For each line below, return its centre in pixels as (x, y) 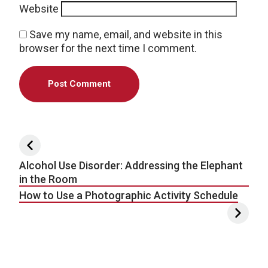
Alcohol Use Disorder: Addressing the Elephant (131, 165)
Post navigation (82, 145)
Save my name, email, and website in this (126, 34)
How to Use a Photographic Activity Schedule (129, 195)
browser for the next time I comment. (108, 48)
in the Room (48, 179)
